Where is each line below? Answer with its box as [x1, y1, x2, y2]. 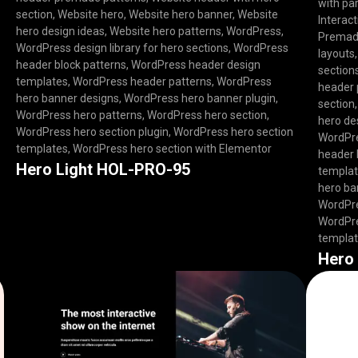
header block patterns [15, 58, 126, 72]
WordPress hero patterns [15, 109, 142, 122]
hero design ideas [15, 25, 105, 38]
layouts [318, 46, 356, 60]
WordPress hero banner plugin [123, 92, 276, 105]
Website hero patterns [109, 25, 221, 38]
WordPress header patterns [72, 75, 212, 89]
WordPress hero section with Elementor [72, 142, 272, 156]
